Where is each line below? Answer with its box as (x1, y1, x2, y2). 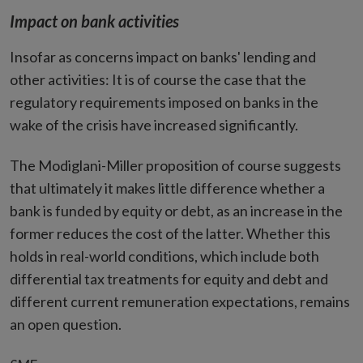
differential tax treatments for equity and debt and (10, 270, 328, 288)
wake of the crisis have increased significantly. (10, 116, 298, 134)
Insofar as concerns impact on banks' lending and (10, 48, 316, 66)
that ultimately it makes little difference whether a (10, 179, 325, 197)
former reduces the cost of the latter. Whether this (10, 224, 331, 242)
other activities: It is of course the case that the (10, 70, 306, 88)
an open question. (10, 315, 122, 333)
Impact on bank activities (10, 11, 179, 31)
